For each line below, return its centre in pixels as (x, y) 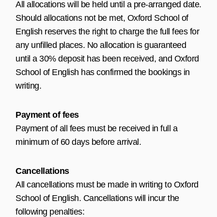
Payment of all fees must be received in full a (96, 128)
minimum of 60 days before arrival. (78, 142)
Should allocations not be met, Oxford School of (102, 18)
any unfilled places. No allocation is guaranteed (101, 45)
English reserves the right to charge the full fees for (107, 31)
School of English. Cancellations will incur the (97, 198)
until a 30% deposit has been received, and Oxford (107, 58)
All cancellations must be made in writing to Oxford (107, 184)
